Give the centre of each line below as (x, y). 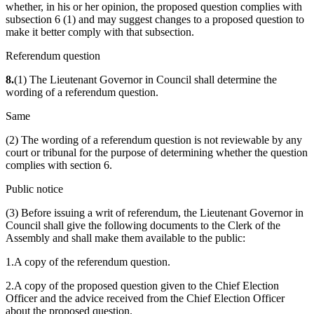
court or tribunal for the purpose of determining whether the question (157, 153)
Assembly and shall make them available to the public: (125, 238)
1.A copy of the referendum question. (88, 262)
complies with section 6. (59, 165)
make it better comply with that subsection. (100, 32)
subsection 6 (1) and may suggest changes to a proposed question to (155, 20)
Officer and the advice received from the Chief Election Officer (145, 299)
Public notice (34, 189)
